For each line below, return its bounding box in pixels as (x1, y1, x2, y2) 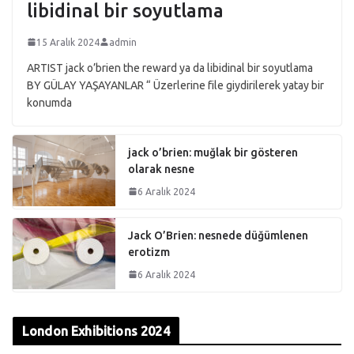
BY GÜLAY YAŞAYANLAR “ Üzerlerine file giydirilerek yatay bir (27, 78, 324, 92)
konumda (27, 96, 72, 109)
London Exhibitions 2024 (22, 323, 170, 338)
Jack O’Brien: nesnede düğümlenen (128, 228, 308, 242)
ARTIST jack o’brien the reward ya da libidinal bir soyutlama (27, 61, 313, 74)
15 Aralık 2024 (36, 36, 100, 47)
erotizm (128, 245, 170, 258)
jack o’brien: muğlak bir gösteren (128, 145, 298, 159)
